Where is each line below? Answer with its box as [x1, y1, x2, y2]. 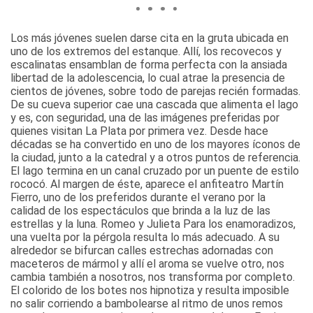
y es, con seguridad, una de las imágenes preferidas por [10, 111, 279, 125]
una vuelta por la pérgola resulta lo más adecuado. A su [10, 231, 279, 245]
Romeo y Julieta [101, 217, 180, 231]
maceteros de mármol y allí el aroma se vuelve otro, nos [10, 257, 284, 271]
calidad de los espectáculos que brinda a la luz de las [10, 204, 270, 218]
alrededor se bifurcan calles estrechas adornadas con [10, 244, 273, 258]
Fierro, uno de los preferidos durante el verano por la [10, 191, 265, 205]
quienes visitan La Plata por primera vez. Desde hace [10, 124, 268, 138]
